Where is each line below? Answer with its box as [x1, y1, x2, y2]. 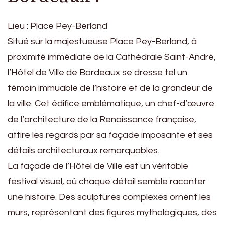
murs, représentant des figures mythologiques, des [8, 208, 217, 218]
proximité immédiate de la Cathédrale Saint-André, [8, 52, 216, 62]
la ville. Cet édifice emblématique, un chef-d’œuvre [8, 99, 214, 109]
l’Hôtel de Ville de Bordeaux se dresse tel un [8, 68, 187, 78]
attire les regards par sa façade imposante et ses [8, 130, 213, 140]
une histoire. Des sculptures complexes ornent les [8, 192, 211, 202]
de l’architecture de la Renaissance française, [8, 115, 196, 125]
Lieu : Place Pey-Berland [8, 21, 107, 31]
